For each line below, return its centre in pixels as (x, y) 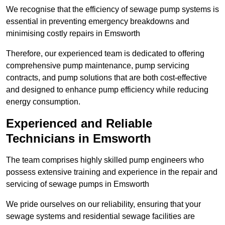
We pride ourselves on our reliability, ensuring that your (103, 204)
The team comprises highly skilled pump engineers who (105, 160)
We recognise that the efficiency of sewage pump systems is (113, 10)
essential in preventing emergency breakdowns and (98, 22)
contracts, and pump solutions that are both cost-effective (106, 78)
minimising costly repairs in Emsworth (73, 34)
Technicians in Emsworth (79, 139)
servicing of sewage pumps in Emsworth (78, 184)
